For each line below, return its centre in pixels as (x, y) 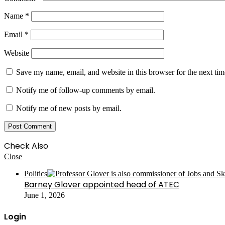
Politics (36, 174)
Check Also (26, 146)
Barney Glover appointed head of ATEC (102, 185)
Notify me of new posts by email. (69, 108)
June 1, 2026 (44, 195)
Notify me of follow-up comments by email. (86, 90)
